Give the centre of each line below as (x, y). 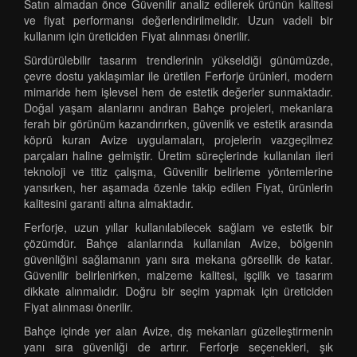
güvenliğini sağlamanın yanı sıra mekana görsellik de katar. (178, 259)
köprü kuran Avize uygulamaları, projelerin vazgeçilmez (178, 139)
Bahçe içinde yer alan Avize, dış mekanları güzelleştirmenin (178, 331)
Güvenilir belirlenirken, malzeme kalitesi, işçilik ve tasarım (178, 275)
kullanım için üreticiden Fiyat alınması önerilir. (137, 36)
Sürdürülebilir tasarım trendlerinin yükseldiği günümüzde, (178, 60)
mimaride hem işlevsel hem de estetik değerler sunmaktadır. (178, 92)
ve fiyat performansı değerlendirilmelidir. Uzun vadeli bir (178, 20)
